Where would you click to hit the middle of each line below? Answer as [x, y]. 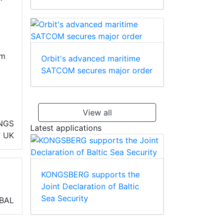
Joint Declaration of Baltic [90, 186]
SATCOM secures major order [97, 70]
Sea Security [65, 198]
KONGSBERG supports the [90, 174]
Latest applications [66, 128]
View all [97, 112]
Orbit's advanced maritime [91, 58]
